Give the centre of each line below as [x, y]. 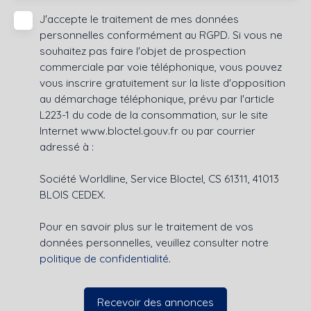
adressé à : [67, 147]
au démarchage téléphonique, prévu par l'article [157, 99]
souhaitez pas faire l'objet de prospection [143, 51]
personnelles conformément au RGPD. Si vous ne [161, 35]
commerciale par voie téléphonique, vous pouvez [161, 67]
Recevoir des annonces [155, 302]
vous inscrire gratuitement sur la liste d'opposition [162, 83]
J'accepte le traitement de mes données [139, 19]
